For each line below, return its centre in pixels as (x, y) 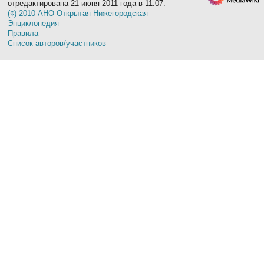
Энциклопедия (34, 23)
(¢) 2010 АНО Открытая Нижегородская (78, 13)
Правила (23, 33)
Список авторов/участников (57, 43)
